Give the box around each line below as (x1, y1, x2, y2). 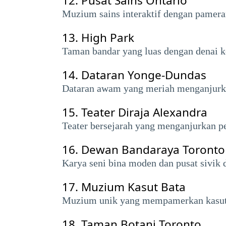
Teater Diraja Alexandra (81, 104, 207, 120)
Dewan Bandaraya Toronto (81, 142, 225, 157)
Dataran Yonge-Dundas (81, 67, 206, 83)
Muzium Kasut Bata (81, 179, 186, 195)
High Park (81, 30, 134, 45)
